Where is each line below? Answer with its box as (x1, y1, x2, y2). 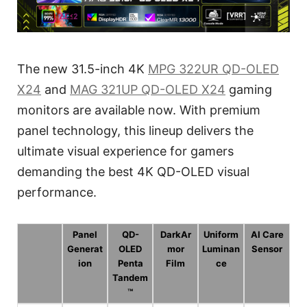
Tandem (112, 271, 148, 283)
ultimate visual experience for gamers (17, 143, 234, 158)
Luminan (202, 243, 240, 254)
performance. (17, 184, 97, 199)
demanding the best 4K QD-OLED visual (17, 164, 249, 179)
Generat (67, 243, 103, 254)
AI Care (250, 228, 284, 240)
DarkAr (160, 228, 191, 240)
